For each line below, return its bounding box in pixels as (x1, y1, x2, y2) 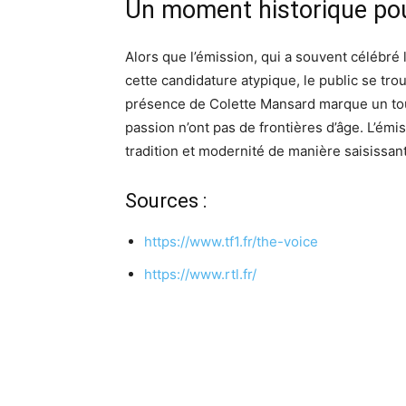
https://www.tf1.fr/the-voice (144, 233, 318, 250)
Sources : (125, 189, 207, 212)
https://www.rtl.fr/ (144, 266, 256, 283)
